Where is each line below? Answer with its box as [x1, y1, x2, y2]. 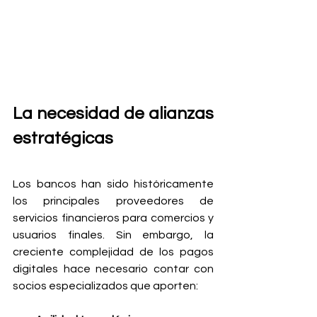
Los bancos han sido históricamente [13, 178, 214, 190]
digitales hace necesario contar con [13, 263, 214, 275]
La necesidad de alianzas [13, 105, 214, 122]
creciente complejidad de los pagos [13, 246, 214, 258]
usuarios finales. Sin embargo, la [13, 229, 214, 241]
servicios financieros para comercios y [13, 212, 214, 224]
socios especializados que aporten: [13, 280, 198, 292]
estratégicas [13, 129, 113, 147]
